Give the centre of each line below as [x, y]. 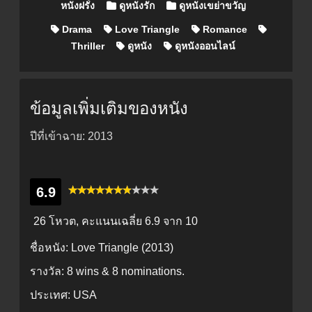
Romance [223, 30]
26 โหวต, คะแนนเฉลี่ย [88, 221]
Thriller [88, 46]
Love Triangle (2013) [122, 248]
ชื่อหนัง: [50, 248]
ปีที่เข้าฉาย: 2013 [71, 136]
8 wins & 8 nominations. [126, 272]
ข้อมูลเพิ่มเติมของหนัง [109, 109]
